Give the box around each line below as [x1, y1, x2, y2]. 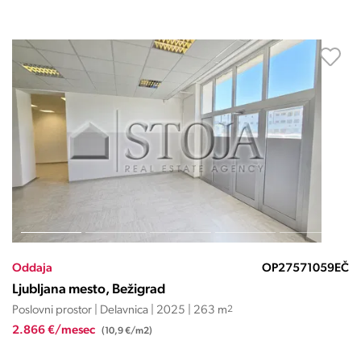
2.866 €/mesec [11, 325, 98, 337]
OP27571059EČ [261, 263, 349, 275]
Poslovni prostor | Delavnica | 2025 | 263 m [11, 305, 227, 317]
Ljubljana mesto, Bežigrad [11, 283, 165, 297]
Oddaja [11, 263, 52, 275]
